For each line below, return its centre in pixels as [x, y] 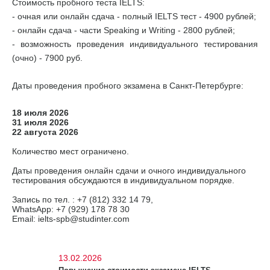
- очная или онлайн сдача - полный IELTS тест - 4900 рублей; [134, 16]
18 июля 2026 [40, 113]
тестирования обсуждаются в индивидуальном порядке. [123, 180]
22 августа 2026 [45, 132]
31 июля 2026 [40, 122]
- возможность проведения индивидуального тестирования [135, 44]
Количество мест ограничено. [71, 151]
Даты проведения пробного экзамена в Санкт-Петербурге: [128, 86]
